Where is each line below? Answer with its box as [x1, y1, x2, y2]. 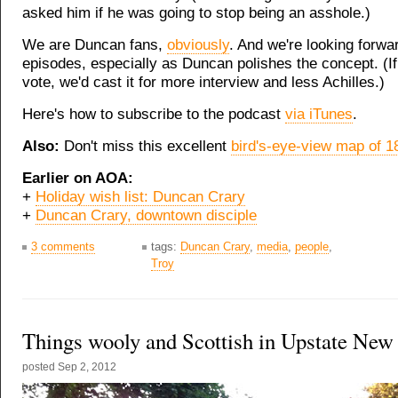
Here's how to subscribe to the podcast [22, 106, 285, 123]
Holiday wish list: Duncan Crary [36, 188, 245, 206]
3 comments [31, 240, 95, 254]
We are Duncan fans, [22, 36, 167, 54]
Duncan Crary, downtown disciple [36, 207, 257, 225]
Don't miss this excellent [60, 138, 231, 155]
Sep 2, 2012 [58, 361, 116, 374]
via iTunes [285, 106, 353, 123]
